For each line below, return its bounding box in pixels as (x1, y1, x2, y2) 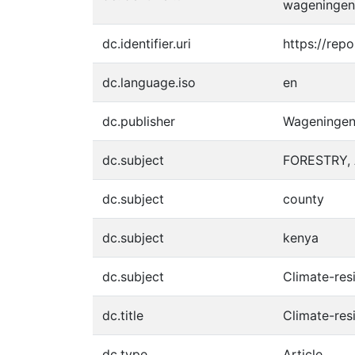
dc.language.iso (102, 74, 196, 90)
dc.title (102, 307, 143, 323)
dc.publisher (102, 113, 175, 129)
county (283, 191, 324, 207)
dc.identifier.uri (102, 36, 191, 52)
